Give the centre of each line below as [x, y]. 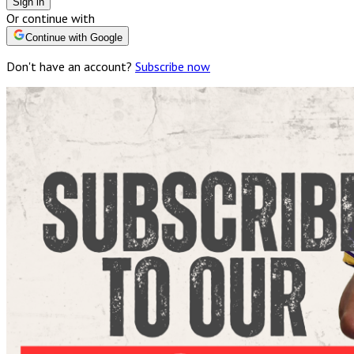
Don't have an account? [69, 66]
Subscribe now [173, 66]
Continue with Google [74, 37]
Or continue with [51, 18]
